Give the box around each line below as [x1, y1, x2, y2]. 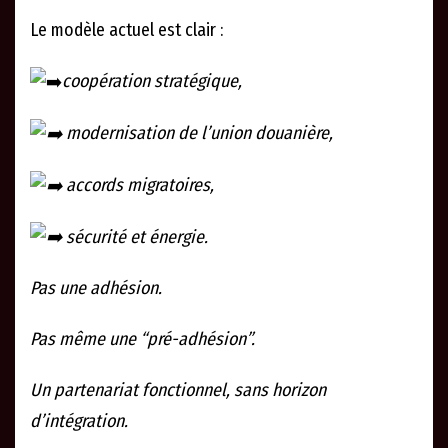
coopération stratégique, [62, 70, 242, 93]
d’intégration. [30, 410, 128, 433]
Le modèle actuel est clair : [30, 19, 223, 42]
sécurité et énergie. [62, 225, 208, 248]
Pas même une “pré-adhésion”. [30, 328, 255, 351]
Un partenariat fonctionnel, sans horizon [30, 379, 326, 402]
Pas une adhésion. [30, 277, 162, 300]
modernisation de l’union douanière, [62, 122, 333, 145]
